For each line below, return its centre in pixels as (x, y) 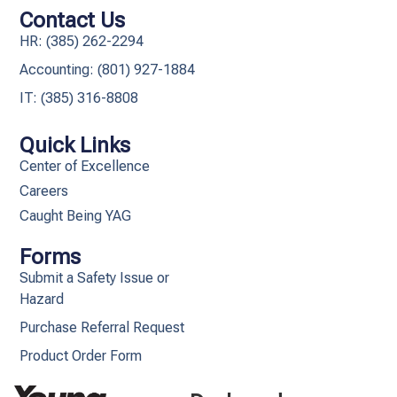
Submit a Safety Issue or (95, 277)
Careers (44, 191)
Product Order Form (81, 355)
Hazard (42, 299)
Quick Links (75, 145)
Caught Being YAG (76, 215)
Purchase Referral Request (102, 327)
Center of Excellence (85, 166)
